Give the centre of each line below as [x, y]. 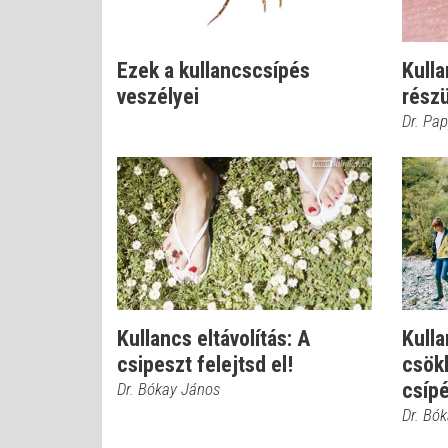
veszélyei [158, 96]
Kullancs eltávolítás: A [213, 338]
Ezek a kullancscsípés [213, 70]
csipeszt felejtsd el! [205, 364]
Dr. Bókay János [168, 389]
